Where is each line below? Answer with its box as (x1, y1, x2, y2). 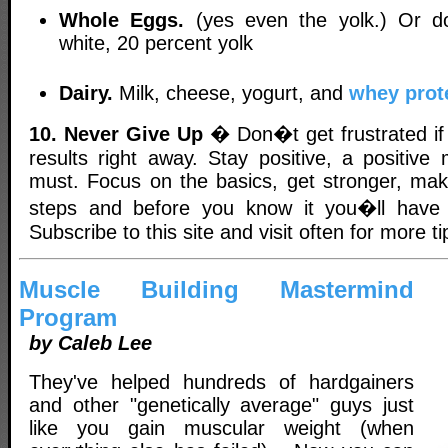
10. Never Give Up (29, 123, 203, 146)
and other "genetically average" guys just (29, 393, 414, 416)
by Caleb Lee (29, 331, 152, 354)
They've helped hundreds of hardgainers (29, 370, 414, 393)
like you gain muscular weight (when (29, 416, 414, 439)
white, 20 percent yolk (59, 31, 253, 54)
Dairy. (59, 81, 113, 104)
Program (19, 303, 117, 331)
